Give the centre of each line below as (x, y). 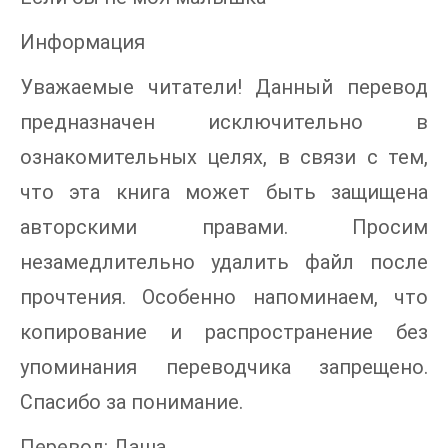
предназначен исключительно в (224, 122)
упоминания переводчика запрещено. (224, 367)
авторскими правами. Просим (224, 227)
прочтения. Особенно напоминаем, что (224, 297)
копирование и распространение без (224, 332)
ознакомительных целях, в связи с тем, (224, 157)
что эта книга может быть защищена (224, 192)
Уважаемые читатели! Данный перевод (224, 87)
